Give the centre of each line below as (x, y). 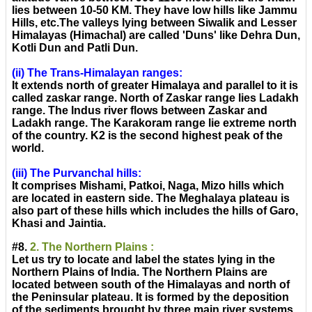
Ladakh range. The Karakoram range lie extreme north (154, 123)
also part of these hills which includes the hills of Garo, (155, 211)
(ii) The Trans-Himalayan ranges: (97, 73)
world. (28, 148)
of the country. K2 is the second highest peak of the (147, 136)
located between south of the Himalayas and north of (151, 285)
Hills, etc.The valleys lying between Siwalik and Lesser (154, 23)
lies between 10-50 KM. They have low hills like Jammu (155, 10)
